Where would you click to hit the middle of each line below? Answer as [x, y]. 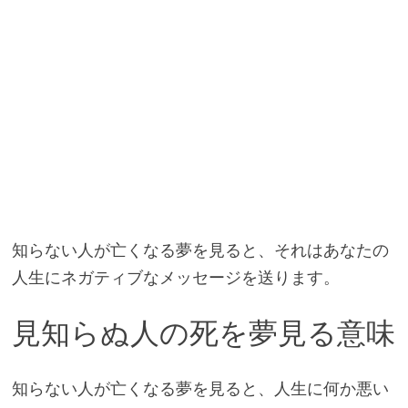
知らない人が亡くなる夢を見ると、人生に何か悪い [200, 388]
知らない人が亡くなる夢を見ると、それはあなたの [200, 250]
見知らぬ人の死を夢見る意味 [203, 334]
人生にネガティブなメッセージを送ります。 [175, 278]
